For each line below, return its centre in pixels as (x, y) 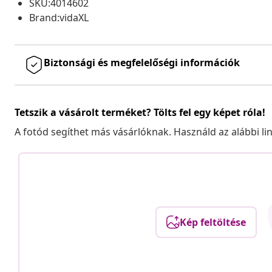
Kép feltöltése (212, 222)
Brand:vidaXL (59, 17)
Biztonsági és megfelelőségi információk (142, 62)
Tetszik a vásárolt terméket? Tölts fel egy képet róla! (140, 112)
